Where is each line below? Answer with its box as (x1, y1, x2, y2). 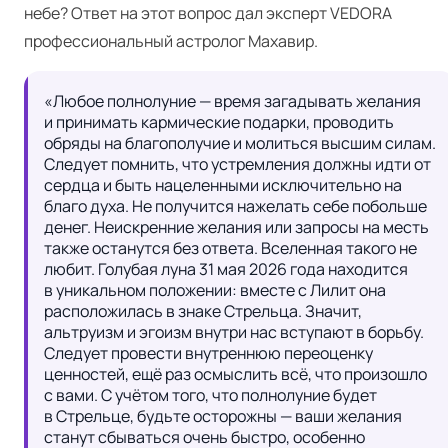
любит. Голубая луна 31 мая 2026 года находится (44, 258, 408, 280)
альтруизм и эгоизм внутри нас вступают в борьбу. (44, 321, 424, 343)
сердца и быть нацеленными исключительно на (44, 174, 402, 196)
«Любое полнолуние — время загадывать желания (44, 90, 421, 112)
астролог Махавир (176, 30, 314, 52)
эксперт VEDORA (266, 2, 392, 24)
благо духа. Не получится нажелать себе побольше (44, 195, 427, 217)
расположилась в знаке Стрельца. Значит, (44, 300, 362, 322)
